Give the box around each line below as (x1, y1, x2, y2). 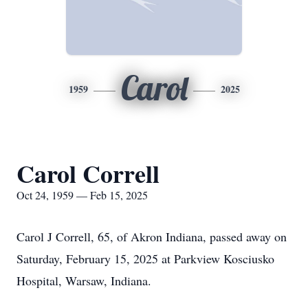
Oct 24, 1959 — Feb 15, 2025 (16, 188, 148, 202)
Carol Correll (16, 155, 159, 191)
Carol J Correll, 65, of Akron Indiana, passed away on (16, 228, 287, 245)
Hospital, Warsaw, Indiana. (16, 272, 151, 289)
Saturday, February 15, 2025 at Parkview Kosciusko (16, 250, 274, 267)
